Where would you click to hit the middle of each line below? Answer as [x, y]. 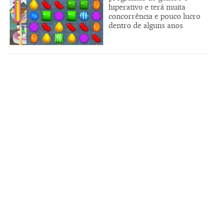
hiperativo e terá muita [147, 7]
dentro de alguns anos [146, 25]
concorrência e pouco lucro [155, 16]
